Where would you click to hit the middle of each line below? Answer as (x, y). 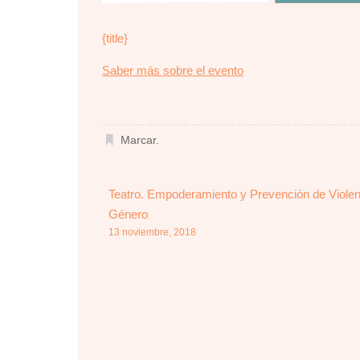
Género (129, 215)
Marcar (139, 141)
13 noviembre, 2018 (153, 233)
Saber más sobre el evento (173, 70)
